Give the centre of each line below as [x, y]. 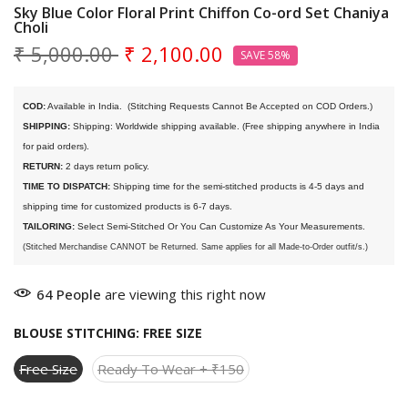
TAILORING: [49, 227]
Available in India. [85, 107]
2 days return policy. [106, 167]
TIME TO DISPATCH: [66, 187]
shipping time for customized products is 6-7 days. [129, 207]
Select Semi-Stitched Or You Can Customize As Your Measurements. [220, 227]
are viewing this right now [184, 295]
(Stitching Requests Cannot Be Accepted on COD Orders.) [249, 107]
